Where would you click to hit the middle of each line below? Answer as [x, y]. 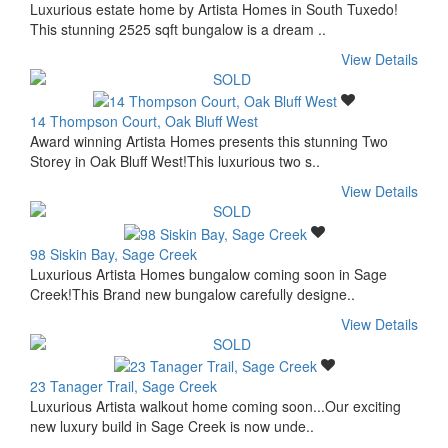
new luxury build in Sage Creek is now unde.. [172, 425]
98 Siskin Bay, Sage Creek [113, 253]
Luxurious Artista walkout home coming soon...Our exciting [215, 405]
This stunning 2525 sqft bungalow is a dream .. [178, 28]
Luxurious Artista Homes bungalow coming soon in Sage [208, 273]
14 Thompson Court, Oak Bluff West [144, 121]
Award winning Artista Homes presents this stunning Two [209, 141]
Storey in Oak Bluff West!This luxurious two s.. [175, 161]
